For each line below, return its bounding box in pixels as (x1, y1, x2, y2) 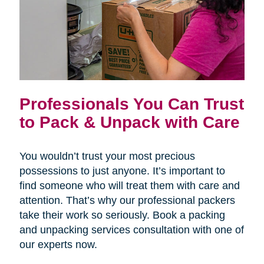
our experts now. (19, 239, 97, 251)
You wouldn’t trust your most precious (19, 150, 195, 163)
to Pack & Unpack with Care (19, 113, 240, 132)
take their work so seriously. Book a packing (19, 209, 225, 222)
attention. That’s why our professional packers (19, 194, 235, 207)
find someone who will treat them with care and (19, 180, 240, 192)
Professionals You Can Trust (19, 94, 244, 114)
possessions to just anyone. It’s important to (19, 165, 225, 177)
